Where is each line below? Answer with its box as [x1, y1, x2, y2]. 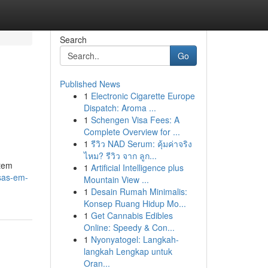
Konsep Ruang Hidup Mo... [83, 197, 186, 209]
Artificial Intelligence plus [90, 162, 184, 173]
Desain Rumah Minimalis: [90, 185, 187, 197]
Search [59, 33, 87, 45]
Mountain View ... [83, 173, 149, 185]
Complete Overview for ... [83, 126, 180, 138]
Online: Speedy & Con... [83, 221, 175, 233]
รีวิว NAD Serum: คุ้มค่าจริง [90, 138, 192, 150]
